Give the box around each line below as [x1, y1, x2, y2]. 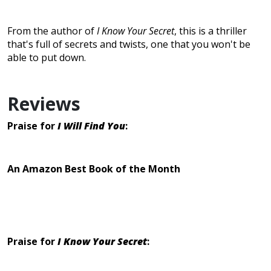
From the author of [7, 24, 97, 38]
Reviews [7, 91, 80, 117]
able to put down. [7, 51, 86, 65]
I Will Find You [57, 119, 125, 133]
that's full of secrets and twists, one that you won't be [7, 38, 250, 51]
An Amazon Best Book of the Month [7, 162, 180, 176]
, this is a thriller [174, 24, 247, 38]
